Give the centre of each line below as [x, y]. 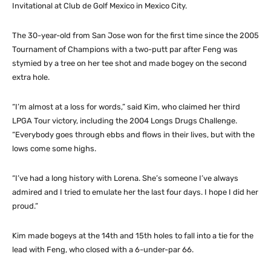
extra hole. [31, 77]
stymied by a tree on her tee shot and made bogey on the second [129, 63]
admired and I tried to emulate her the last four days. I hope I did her [135, 192]
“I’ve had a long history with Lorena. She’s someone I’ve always [125, 178]
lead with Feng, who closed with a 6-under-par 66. [103, 249]
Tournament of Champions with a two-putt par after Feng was [125, 49]
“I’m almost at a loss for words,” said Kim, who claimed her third [126, 106]
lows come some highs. [54, 148]
